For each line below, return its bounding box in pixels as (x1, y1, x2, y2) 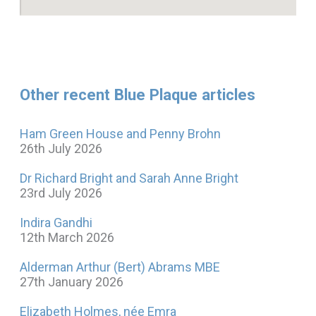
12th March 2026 (19, 229, 114, 245)
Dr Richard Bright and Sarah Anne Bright (19, 170, 238, 186)
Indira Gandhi (19, 214, 92, 230)
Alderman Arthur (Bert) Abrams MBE (19, 259, 220, 274)
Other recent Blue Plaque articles (19, 85, 255, 104)
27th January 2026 (19, 274, 123, 289)
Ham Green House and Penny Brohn (19, 126, 221, 141)
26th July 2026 (19, 140, 102, 156)
